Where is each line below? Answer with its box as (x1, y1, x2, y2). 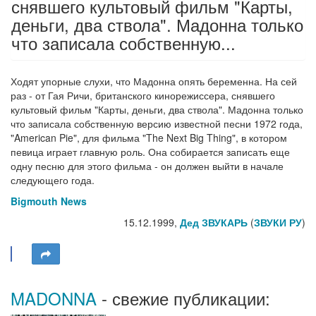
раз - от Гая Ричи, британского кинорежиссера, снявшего (11, 88, 275, 102)
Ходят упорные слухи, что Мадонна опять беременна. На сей (11, 74, 297, 88)
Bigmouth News (11, 194, 87, 208)
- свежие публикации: (97, 286, 270, 310)
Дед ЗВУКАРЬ (180, 215, 248, 229)
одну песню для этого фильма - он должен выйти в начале (11, 159, 284, 173)
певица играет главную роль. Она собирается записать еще (11, 145, 290, 159)
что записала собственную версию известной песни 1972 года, (11, 116, 303, 130)
